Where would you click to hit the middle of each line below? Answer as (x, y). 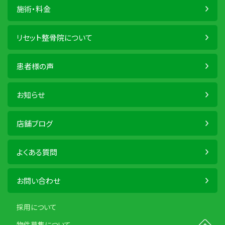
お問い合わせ (38, 181)
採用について (37, 207)
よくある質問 (37, 152)
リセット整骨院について (54, 38)
